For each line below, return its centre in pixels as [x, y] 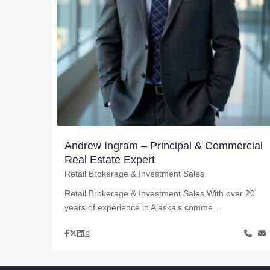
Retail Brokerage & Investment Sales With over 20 [160, 194]
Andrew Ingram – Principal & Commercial [164, 146]
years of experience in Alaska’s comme [140, 208]
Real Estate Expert [110, 160]
